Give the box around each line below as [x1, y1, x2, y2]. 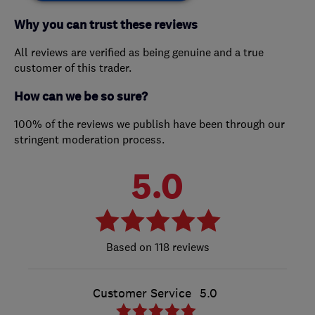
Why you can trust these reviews [14, 16, 198, 33]
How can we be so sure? [14, 88, 148, 105]
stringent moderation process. [14, 131, 165, 146]
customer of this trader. [14, 60, 131, 75]
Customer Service [92, 285, 191, 301]
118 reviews [151, 239, 210, 254]
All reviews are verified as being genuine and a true [14, 44, 264, 59]
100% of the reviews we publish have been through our [14, 116, 285, 131]
